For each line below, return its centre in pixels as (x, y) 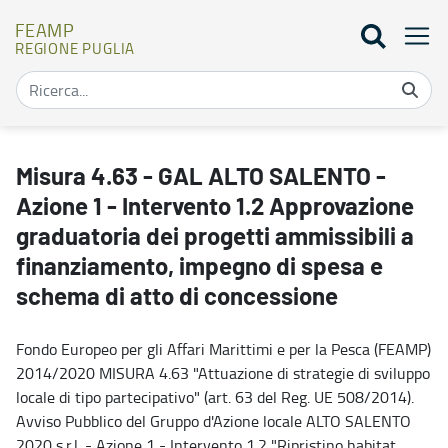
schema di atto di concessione (177, 297)
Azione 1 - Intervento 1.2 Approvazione (215, 207)
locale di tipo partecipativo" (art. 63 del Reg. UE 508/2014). (215, 396)
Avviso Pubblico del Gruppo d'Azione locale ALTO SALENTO (213, 420)
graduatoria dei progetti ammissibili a (215, 237)
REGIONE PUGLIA (75, 48)
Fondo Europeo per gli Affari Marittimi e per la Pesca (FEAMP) (223, 348)
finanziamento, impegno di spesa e (199, 267)
